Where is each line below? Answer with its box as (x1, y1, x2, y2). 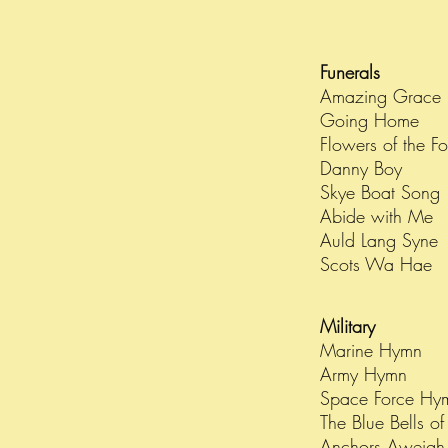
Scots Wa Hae (320, 252, 432, 276)
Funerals (320, 60, 386, 84)
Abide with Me (320, 204, 433, 228)
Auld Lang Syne (320, 228, 438, 252)
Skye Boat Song (320, 180, 446, 204)
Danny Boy (320, 156, 408, 180)
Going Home (320, 108, 419, 132)
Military (320, 314, 381, 338)
